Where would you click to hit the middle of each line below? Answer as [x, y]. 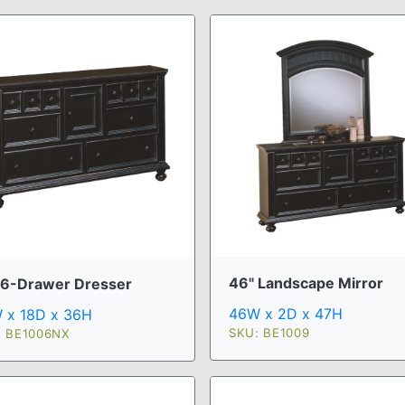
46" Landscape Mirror [306, 283]
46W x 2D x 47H [286, 314]
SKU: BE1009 [269, 333]
